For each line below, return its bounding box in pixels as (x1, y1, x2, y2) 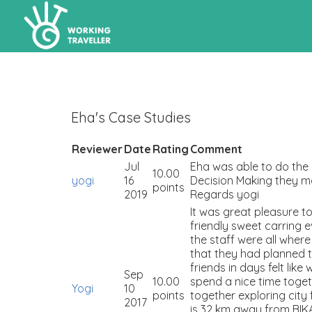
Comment (190, 142, 242, 156)
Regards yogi (190, 187, 259, 201)
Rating (153, 142, 189, 156)
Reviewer (72, 142, 123, 156)
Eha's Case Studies (71, 109, 191, 126)
